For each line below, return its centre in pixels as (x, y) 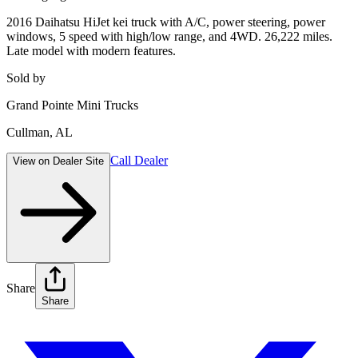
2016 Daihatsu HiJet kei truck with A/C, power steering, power (166, 22)
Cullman (28, 132)
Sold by (26, 78)
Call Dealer (139, 160)
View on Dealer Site (58, 161)
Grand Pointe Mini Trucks (72, 105)
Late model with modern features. (91, 50)
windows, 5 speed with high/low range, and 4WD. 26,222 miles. (169, 36)
